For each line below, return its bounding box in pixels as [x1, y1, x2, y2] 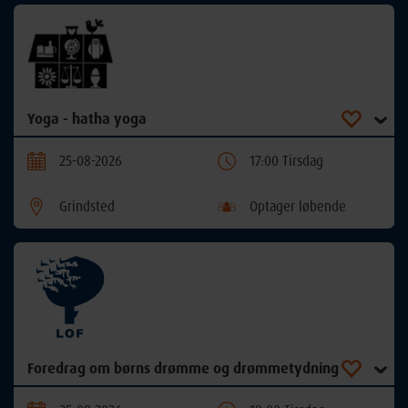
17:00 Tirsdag [250, 152, 323, 170]
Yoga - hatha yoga [27, 109, 147, 128]
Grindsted [59, 198, 115, 216]
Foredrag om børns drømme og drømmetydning [27, 359, 339, 378]
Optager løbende [250, 198, 346, 216]
